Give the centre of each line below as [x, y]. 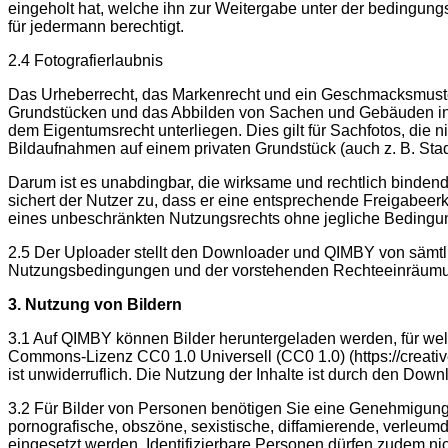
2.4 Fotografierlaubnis [85, 60]
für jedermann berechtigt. [96, 26]
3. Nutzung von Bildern [95, 304]
